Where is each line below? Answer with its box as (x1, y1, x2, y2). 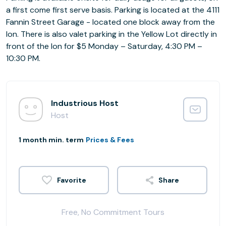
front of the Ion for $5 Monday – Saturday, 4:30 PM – (6, 41, 202, 51)
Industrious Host (51, 98, 119, 108)
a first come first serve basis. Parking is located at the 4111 (6, 5, 219, 15)
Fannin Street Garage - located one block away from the (6, 17, 215, 27)
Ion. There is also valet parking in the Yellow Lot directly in (6, 29, 217, 39)
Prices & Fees (86, 135, 134, 144)
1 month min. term (19, 135, 84, 144)
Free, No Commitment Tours (62, 207, 164, 217)
